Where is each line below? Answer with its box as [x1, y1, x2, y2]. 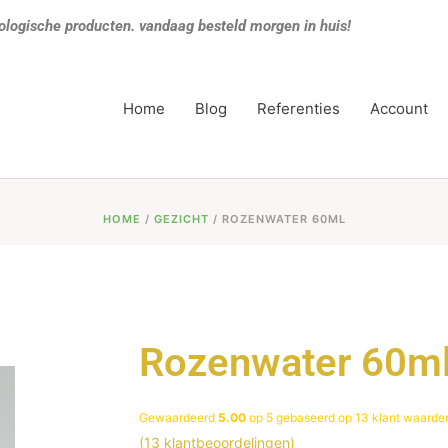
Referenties [256, 99, 340, 118]
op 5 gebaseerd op [245, 410, 355, 425]
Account [369, 99, 428, 118]
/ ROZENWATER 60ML [208, 212, 346, 226]
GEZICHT [153, 212, 209, 226]
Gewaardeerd [138, 410, 218, 425]
